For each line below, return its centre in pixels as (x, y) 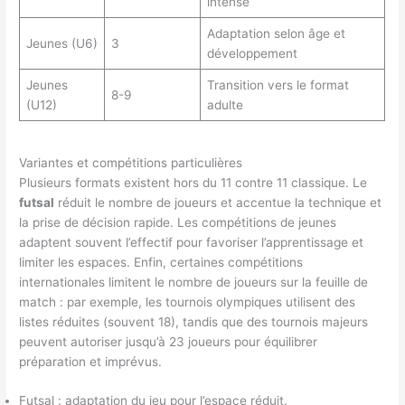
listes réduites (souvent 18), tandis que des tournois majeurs (194, 321)
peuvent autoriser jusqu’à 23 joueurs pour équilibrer (169, 341)
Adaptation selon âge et (276, 34)
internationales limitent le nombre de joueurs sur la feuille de (194, 282)
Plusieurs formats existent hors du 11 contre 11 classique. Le (193, 182)
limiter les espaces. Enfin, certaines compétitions (161, 262)
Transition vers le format (278, 85)
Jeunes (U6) (61, 44)
